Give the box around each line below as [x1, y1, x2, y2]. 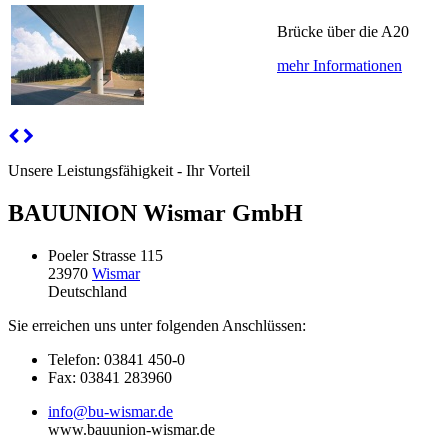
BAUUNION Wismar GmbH [8, 200, 303, 227]
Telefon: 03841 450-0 [48, 351, 185, 369]
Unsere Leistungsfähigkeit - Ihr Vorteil [8, 162, 250, 180]
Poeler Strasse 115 [48, 247, 163, 265]
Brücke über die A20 [277, 23, 409, 41]
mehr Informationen [277, 57, 402, 75]
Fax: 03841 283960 [48, 369, 172, 387]
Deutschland [48, 283, 127, 301]
